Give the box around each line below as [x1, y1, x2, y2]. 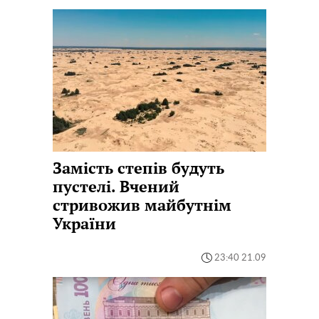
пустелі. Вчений [53, 176, 179, 197]
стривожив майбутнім [53, 194, 231, 216]
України [53, 213, 116, 234]
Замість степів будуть [53, 157, 224, 179]
